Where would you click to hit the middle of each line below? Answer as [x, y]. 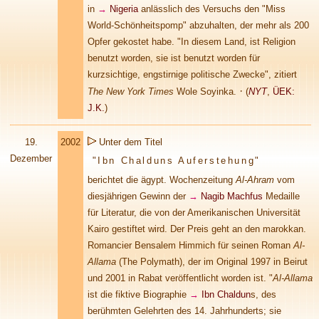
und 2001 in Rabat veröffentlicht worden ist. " [180, 278]
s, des [263, 294]
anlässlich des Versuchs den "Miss [212, 9]
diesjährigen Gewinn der [138, 196]
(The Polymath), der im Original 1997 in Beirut [212, 262]
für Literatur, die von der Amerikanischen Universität [194, 213]
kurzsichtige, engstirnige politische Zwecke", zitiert [192, 74]
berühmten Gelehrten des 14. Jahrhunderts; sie [184, 311]
